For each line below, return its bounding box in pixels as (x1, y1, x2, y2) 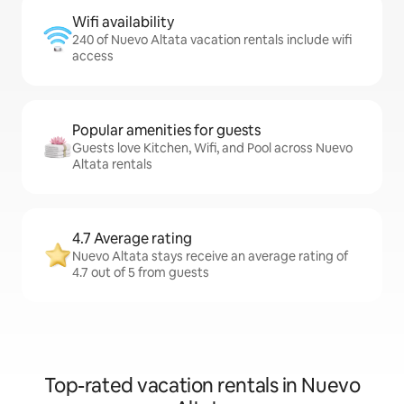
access (72, 48, 114, 65)
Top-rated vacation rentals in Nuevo (43, 372, 361, 399)
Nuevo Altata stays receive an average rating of (72, 248, 348, 265)
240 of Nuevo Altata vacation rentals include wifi (72, 32, 352, 49)
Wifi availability (72, 13, 174, 32)
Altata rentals (72, 156, 152, 173)
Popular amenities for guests (72, 121, 261, 141)
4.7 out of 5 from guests (72, 264, 209, 281)
